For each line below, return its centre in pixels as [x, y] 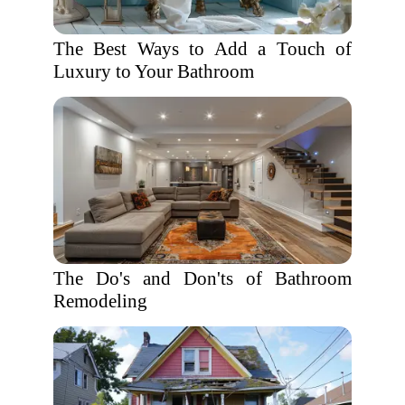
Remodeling [100, 301]
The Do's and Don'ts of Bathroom [202, 278]
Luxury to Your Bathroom [154, 71]
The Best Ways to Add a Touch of [202, 49]
